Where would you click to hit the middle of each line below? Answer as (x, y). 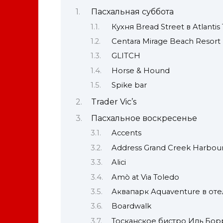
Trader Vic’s (113, 102)
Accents (126, 133)
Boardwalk (131, 206)
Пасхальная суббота (132, 12)
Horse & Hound (140, 70)
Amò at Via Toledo (145, 177)
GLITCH (126, 56)
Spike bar (129, 85)
